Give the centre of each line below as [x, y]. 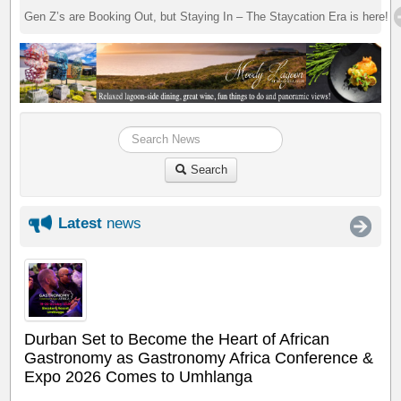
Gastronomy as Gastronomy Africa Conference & [199, 358]
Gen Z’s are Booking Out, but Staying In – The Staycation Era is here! [207, 16]
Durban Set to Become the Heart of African [177, 339]
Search [207, 169]
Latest [81, 223]
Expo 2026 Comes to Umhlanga [139, 376]
